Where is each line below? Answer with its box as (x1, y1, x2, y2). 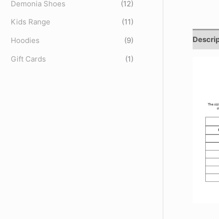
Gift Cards (11, 54, 46, 64)
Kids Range (11, 17, 50, 27)
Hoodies (11, 36, 40, 45)
